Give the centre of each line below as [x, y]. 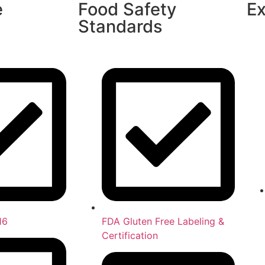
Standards [120, 27]
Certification [130, 236]
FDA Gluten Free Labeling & [163, 222]
